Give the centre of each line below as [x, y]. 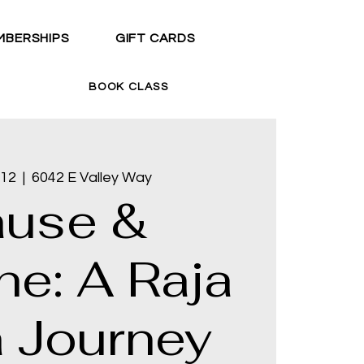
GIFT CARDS [155, 38]
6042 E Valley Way [92, 178]
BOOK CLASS [128, 87]
